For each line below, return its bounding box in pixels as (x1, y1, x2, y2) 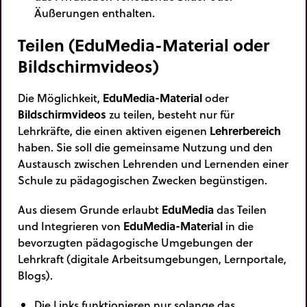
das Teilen (214, 201, 267, 218)
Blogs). (18, 267, 53, 284)
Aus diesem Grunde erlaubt (18, 201, 162, 218)
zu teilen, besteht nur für (106, 106, 234, 123)
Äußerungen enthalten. (34, 4, 155, 21)
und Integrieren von (18, 218, 123, 234)
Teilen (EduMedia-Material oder (18, 32, 269, 57)
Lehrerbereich (210, 123, 281, 139)
